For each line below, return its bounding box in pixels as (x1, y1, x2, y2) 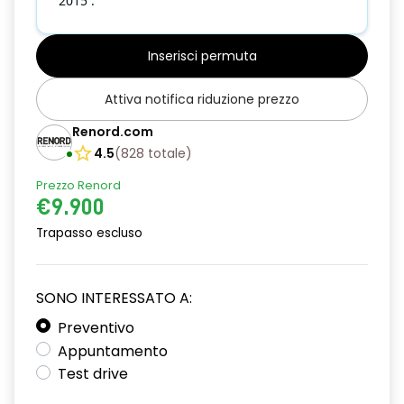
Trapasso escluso (36, 225, 142, 242)
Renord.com (72, 123, 153, 141)
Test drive (58, 363, 128, 385)
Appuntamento (58, 340, 168, 362)
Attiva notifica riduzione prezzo (105, 90, 299, 108)
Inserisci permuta (147, 47, 257, 65)
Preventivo (58, 317, 134, 338)
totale (148, 144, 186, 162)
